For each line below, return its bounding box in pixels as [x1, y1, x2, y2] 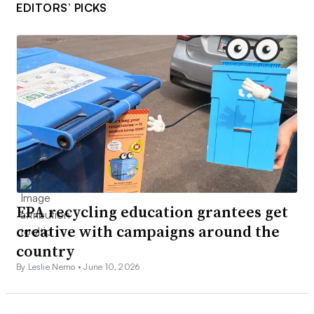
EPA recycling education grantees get [16, 201, 288, 223]
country [16, 240, 75, 262]
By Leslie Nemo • [16, 261, 84, 273]
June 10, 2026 [83, 261, 140, 273]
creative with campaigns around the [16, 221, 280, 243]
